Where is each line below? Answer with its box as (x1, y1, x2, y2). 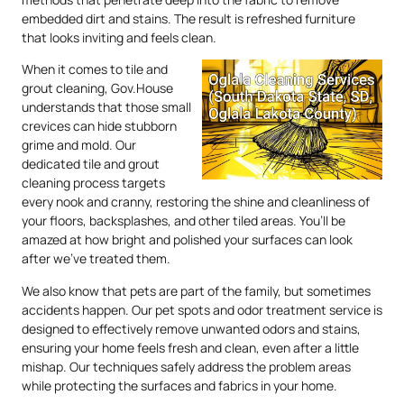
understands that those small (22, 98, 191, 116)
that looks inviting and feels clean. (22, 28, 216, 46)
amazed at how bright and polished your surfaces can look (22, 231, 353, 249)
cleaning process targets (22, 174, 165, 192)
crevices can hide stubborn (22, 117, 177, 135)
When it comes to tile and (22, 60, 168, 78)
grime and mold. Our (22, 136, 136, 154)
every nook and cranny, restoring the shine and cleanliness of (22, 193, 370, 211)
